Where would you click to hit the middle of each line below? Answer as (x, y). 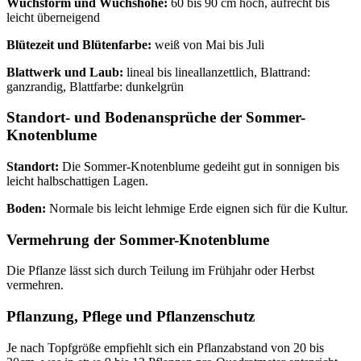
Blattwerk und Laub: (65, 72)
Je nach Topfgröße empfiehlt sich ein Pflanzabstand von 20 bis (165, 347)
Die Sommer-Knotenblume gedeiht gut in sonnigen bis (199, 167)
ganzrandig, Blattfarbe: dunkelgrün (95, 86)
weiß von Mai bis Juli (208, 44)
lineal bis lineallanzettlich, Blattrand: (217, 72)
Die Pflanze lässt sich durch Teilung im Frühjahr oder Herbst (160, 271)
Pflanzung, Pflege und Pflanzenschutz (131, 317)
